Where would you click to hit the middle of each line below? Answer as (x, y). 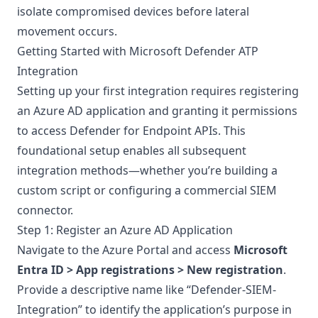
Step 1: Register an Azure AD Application (125, 230)
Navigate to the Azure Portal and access (125, 250)
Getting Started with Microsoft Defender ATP (138, 51)
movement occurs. (67, 31)
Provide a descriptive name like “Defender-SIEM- (147, 290)
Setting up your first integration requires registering (158, 91)
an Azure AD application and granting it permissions (157, 111)
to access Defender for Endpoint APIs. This (131, 131)
